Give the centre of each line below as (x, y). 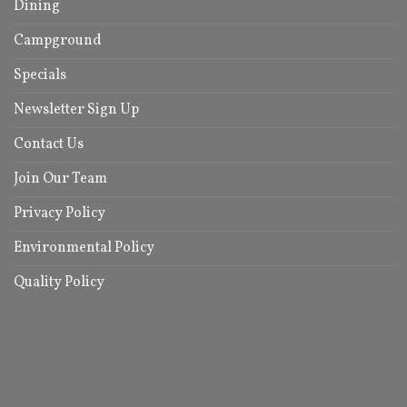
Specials (40, 75)
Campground (58, 40)
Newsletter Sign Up (76, 109)
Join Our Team (60, 179)
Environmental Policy (84, 248)
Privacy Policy (60, 213)
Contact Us (49, 144)
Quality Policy (59, 282)
